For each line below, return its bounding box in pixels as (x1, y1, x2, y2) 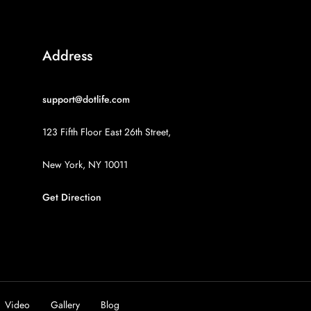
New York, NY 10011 (42, 158, 128, 171)
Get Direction (42, 191, 101, 204)
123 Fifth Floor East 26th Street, (42, 126, 171, 139)
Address (42, 46, 92, 65)
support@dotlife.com (42, 93, 130, 106)
